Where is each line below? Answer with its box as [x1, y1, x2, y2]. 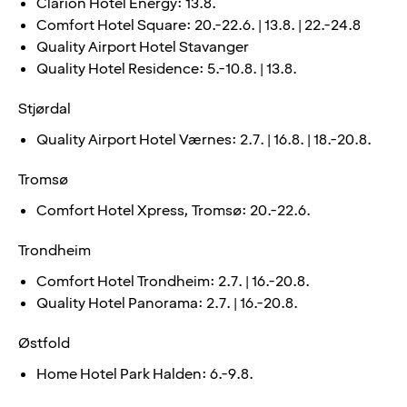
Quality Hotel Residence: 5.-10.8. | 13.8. [36, 58, 297, 79]
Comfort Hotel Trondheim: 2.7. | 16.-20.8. [36, 271, 310, 292]
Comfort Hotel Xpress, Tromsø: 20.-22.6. [36, 200, 311, 221]
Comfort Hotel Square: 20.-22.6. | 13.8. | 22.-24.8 [36, 15, 361, 35]
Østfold [18, 333, 70, 353]
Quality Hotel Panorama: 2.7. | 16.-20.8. [36, 293, 298, 313]
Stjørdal [18, 98, 71, 119]
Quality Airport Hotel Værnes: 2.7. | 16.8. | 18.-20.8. [36, 129, 372, 150]
